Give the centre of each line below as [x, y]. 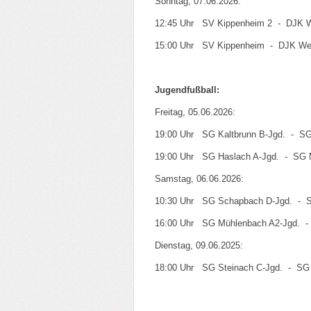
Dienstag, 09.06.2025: [199, 245]
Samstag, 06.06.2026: [199, 179]
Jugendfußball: [187, 90]
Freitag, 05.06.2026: [195, 112]
